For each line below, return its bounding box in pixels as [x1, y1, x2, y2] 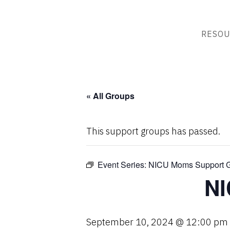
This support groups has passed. [86, 125, 220, 137]
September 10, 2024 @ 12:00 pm [86, 216, 228, 228]
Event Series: [98, 158, 148, 170]
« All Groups [86, 89, 135, 102]
